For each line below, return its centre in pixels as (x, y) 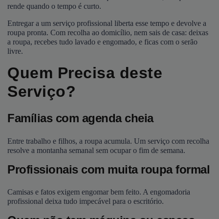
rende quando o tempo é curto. (54, 6)
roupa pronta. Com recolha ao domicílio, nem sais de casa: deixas (108, 33)
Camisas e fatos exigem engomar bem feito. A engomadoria (99, 192)
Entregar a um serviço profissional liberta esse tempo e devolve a (107, 23)
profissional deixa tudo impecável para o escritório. (86, 201)
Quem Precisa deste (85, 73)
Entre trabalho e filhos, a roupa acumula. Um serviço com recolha (108, 141)
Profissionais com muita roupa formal (109, 169)
